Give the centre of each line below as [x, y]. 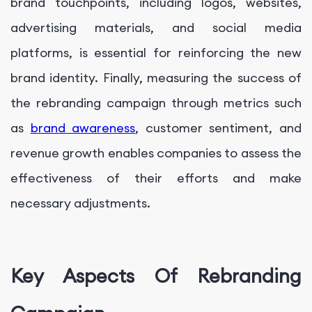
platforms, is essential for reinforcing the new [156, 53]
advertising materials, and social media [156, 28]
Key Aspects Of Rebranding [156, 275]
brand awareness [83, 128]
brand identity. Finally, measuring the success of [156, 78]
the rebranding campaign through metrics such [156, 103]
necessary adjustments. [80, 203]
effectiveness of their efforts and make [156, 178]
